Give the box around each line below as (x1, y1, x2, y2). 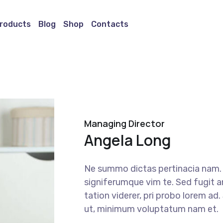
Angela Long (84, 129, 171, 150)
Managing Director (84, 117, 165, 129)
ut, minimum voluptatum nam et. (84, 203, 219, 215)
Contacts (91, 19, 129, 29)
